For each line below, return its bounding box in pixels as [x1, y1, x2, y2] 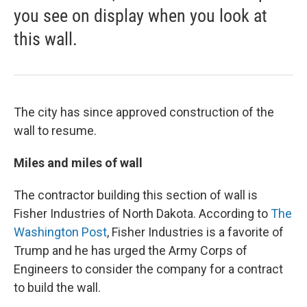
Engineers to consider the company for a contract [14, 262, 283, 276]
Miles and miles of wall [14, 156, 143, 170]
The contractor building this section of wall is [14, 188, 258, 202]
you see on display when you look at [14, 5, 267, 26]
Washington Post [14, 225, 107, 239]
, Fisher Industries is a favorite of [107, 225, 284, 239]
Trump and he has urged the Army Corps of [14, 243, 247, 258]
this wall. [14, 29, 77, 49]
